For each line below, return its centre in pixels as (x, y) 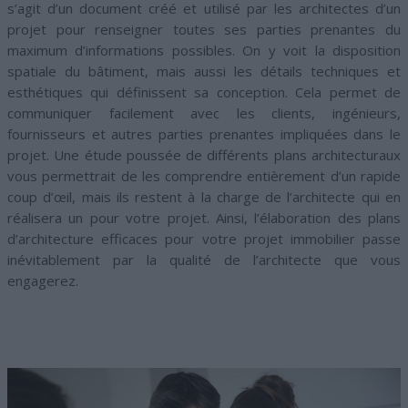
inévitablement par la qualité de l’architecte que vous (204, 260)
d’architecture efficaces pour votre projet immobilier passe (204, 239)
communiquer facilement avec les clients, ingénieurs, (204, 113)
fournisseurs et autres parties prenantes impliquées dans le (204, 134)
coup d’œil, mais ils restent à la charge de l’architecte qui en (204, 197)
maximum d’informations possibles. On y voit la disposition (204, 51)
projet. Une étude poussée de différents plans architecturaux (204, 155)
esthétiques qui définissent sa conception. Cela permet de (204, 92)
